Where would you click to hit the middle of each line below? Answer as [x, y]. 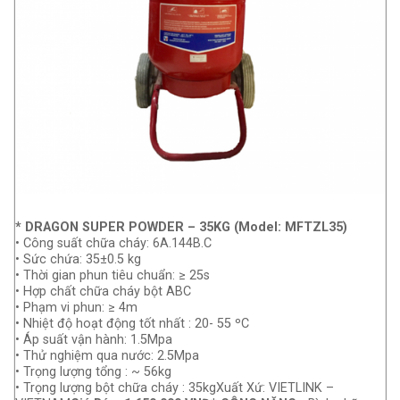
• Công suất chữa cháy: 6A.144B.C [113, 243]
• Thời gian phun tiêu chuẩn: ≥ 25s [112, 275]
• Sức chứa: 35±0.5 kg [78, 259]
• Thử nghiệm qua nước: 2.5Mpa [107, 355]
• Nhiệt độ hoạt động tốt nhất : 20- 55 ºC [132, 323]
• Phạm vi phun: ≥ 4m [76, 307]
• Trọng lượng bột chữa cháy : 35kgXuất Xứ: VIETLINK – [175, 387]
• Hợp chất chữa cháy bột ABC [103, 291]
